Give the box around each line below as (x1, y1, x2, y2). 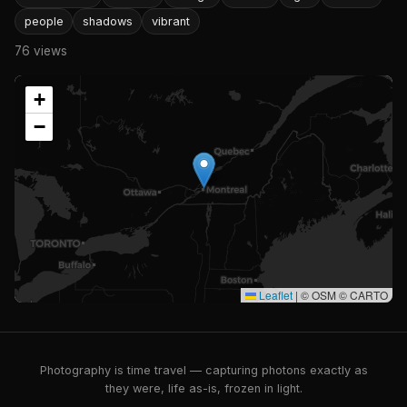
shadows (82, 14, 133, 28)
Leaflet (256, 286, 293, 303)
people (24, 14, 64, 28)
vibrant (151, 14, 190, 28)
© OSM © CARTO (298, 286, 388, 303)
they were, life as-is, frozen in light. (104, 382, 303, 395)
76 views (15, 43, 67, 58)
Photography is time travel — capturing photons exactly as (39, 363, 368, 377)
